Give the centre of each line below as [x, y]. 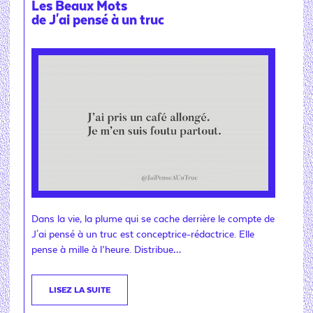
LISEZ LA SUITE [80, 290]
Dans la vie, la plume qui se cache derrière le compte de [153, 219]
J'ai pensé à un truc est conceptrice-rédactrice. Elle [143, 235]
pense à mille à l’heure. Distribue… [106, 250]
